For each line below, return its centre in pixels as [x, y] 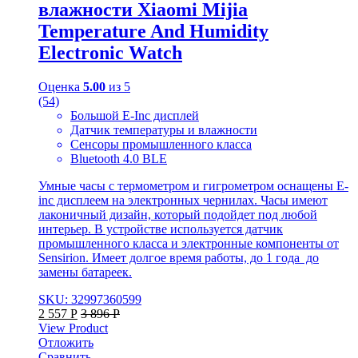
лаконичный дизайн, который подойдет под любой [178, 214]
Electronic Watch [110, 52]
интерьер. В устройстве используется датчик [161, 229]
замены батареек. [85, 272]
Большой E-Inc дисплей [135, 115]
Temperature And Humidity [153, 31]
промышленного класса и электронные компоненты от [189, 243]
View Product [73, 328]
